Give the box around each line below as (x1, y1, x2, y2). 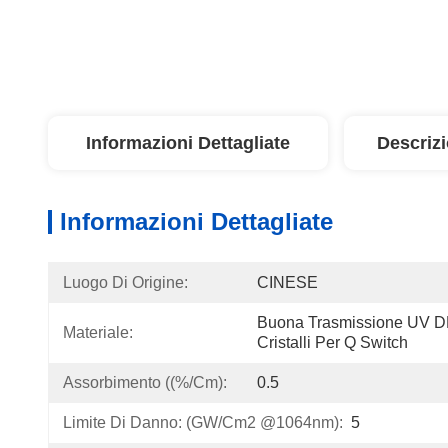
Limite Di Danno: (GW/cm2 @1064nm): (63, 414, 343, 431)
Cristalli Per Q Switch (257, 334, 408, 351)
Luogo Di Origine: (63, 274, 188, 291)
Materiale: (63, 324, 133, 341)
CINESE (257, 274, 318, 291)
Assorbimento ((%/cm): (63, 374, 227, 391)
